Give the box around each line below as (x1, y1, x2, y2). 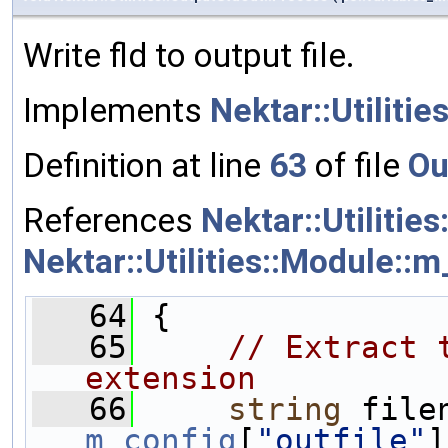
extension (85, 359, 256, 396)
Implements (23, 90, 210, 130)
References (23, 200, 201, 240)
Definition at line (23, 145, 269, 185)
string (228, 390, 342, 427)
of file (307, 145, 408, 185)
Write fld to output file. (23, 35, 355, 75)
